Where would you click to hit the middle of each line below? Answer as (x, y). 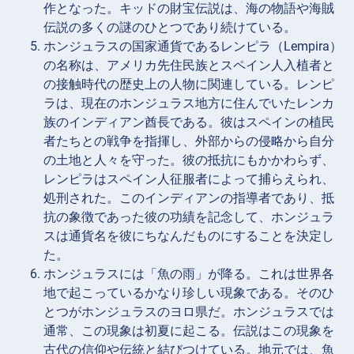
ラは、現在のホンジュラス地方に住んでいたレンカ (189, 103)
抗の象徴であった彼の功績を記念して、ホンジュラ (189, 217)
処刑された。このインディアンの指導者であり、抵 (189, 198)
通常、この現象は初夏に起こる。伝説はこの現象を (189, 330)
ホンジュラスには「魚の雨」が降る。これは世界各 (189, 273)
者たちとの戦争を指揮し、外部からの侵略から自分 (189, 141)
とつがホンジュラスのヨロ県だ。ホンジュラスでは (189, 311)
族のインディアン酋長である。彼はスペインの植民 (189, 122)
